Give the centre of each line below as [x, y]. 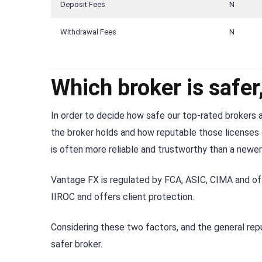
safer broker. [77, 244]
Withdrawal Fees [88, 32]
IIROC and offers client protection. [123, 197]
